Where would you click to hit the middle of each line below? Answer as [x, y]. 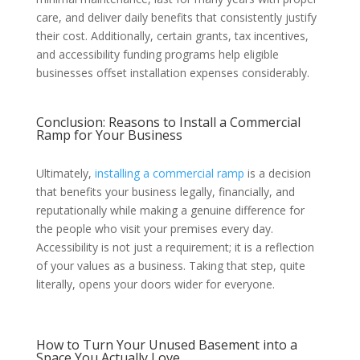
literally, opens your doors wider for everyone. [155, 284]
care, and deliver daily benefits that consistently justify [176, 17]
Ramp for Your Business [109, 135]
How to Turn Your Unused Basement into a [166, 344]
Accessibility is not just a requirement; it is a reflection [175, 247]
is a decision [277, 173]
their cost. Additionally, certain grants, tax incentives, [172, 35]
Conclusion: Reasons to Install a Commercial [168, 122]
